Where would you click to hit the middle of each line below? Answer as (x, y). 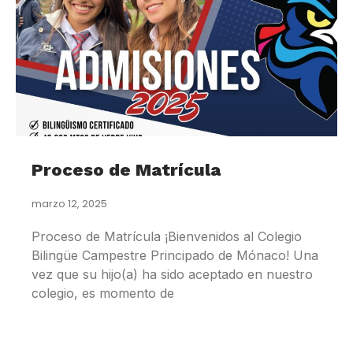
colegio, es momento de (103, 294)
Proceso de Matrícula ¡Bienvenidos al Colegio (167, 237)
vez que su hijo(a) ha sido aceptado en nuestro (172, 275)
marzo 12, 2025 (69, 204)
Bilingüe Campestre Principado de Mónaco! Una (175, 256)
